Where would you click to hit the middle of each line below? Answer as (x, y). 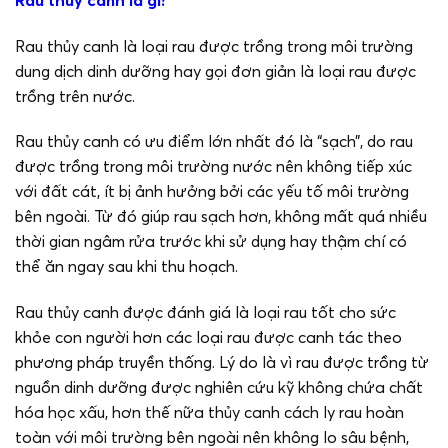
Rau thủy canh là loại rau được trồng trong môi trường (214, 45)
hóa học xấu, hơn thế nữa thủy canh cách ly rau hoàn (209, 412)
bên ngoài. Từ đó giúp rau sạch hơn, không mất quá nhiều (221, 216)
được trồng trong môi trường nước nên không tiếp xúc (213, 166)
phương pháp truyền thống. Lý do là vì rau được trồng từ (222, 362)
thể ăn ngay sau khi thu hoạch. (126, 266)
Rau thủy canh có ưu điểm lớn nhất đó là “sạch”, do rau (214, 141)
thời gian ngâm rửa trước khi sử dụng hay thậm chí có (211, 241)
